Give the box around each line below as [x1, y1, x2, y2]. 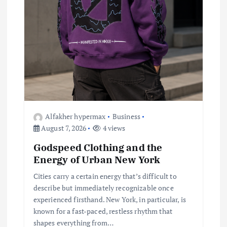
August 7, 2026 [39, 123, 87, 133]
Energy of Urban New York [33, 153, 161, 166]
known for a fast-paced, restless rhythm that [33, 206, 172, 216]
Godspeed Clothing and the [33, 140, 163, 154]
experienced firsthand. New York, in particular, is [33, 194, 186, 204]
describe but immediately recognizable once [33, 182, 174, 193]
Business [112, 111, 140, 122]
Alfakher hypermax [45, 111, 106, 122]
